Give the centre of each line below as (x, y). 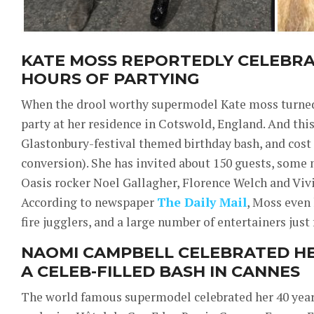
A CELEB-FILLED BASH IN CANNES (161, 271)
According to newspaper (89, 203)
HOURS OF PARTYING (110, 79)
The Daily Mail (202, 203)
